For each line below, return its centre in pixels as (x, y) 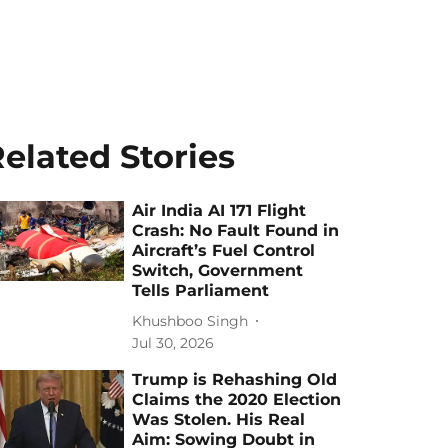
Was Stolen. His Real (219, 419)
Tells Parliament (201, 290)
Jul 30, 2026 (173, 343)
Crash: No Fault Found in (236, 230)
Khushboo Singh (190, 320)
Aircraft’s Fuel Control (224, 250)
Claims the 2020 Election (237, 399)
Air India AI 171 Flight (219, 210)
